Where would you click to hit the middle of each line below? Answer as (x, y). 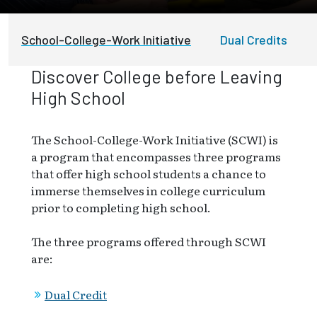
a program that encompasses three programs (156, 156)
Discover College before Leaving (157, 76)
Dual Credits (254, 39)
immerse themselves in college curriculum (148, 190)
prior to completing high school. (121, 207)
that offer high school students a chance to (149, 173)
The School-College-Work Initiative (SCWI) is (155, 139)
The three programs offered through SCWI (149, 241)
